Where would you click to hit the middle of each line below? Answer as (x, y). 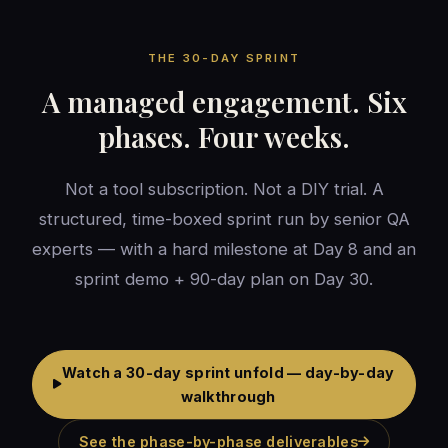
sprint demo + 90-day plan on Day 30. (224, 279)
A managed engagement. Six (224, 102)
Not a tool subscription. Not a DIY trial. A (224, 189)
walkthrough (228, 396)
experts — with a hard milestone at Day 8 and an (224, 249)
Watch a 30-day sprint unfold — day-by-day (228, 372)
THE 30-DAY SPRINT (224, 58)
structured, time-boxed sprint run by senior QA (224, 219)
